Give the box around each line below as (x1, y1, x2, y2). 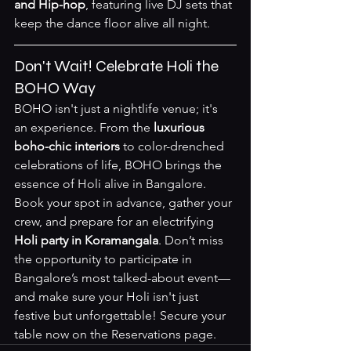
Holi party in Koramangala (14, 233, 158, 248)
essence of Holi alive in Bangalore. (14, 176, 209, 191)
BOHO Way (14, 78, 96, 98)
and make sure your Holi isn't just (14, 289, 201, 304)
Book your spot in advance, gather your (14, 195, 235, 210)
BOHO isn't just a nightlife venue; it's (14, 101, 221, 116)
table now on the (14, 327, 111, 342)
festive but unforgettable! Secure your (14, 308, 229, 323)
